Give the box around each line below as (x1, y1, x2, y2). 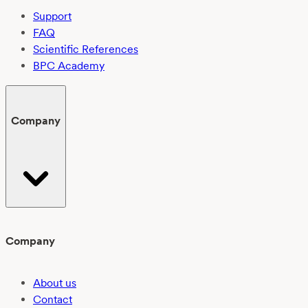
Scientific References (33, 43, 138, 56)
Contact (33, 292, 72, 306)
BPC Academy (33, 59, 104, 73)
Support (33, 10, 71, 23)
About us (33, 276, 76, 289)
